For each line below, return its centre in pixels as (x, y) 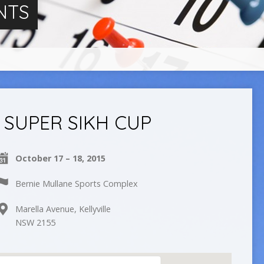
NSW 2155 (35, 222)
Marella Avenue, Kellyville (63, 209)
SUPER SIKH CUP (77, 123)
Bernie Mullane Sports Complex (76, 184)
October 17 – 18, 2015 (60, 158)
